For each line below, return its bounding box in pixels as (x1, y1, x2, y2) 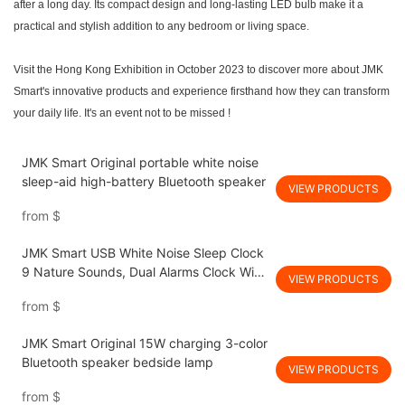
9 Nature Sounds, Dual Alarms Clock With (21, 264, 266, 280)
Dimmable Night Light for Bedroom (21, 283, 227, 299)
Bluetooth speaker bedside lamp (21, 354, 213, 371)
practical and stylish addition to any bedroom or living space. (14, 20, 309, 33)
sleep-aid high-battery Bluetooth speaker (21, 174, 266, 190)
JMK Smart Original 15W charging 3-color (21, 335, 268, 352)
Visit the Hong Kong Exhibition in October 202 (14, 63, 238, 77)
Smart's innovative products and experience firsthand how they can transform (14, 85, 390, 99)
